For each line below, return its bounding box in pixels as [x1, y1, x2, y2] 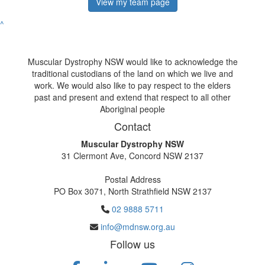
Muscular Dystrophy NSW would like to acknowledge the [27, 56, 238, 68]
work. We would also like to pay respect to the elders [34, 79, 231, 92]
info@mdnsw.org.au [101, 221, 175, 233]
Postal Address [104, 173, 161, 186]
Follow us [110, 236, 155, 252]
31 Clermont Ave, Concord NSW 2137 [62, 150, 203, 162]
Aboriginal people [100, 103, 165, 115]
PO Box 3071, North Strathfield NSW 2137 [53, 185, 212, 198]
